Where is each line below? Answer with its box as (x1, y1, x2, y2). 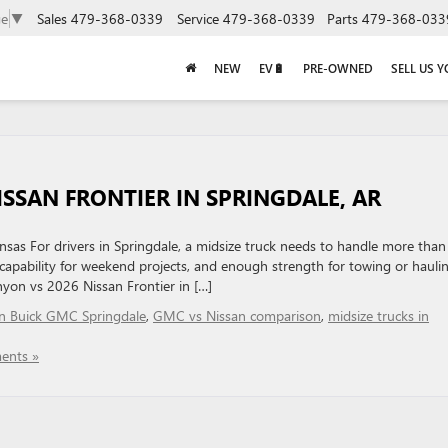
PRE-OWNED (303, 60, 373, 77)
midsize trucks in (328, 306, 429, 325)
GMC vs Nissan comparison (153, 306, 321, 325)
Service (177, 8, 219, 28)
